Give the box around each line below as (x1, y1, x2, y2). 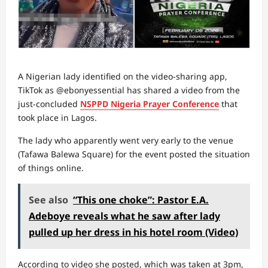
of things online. (18, 162, 84, 173)
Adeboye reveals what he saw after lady (29, 209, 220, 223)
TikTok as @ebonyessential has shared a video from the (18, 84, 240, 96)
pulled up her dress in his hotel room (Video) (29, 226, 238, 239)
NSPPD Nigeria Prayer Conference (80, 98, 219, 109)
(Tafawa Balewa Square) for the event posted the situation (18, 148, 250, 160)
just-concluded (18, 98, 80, 109)
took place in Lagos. (18, 112, 97, 123)
